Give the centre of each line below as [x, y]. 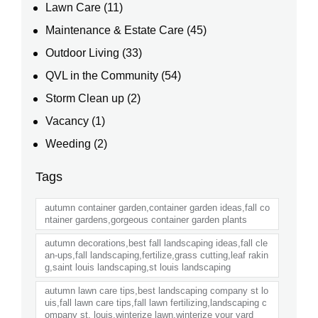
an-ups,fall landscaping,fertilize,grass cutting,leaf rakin [157, 255]
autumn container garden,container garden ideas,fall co [157, 207]
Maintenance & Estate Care [115, 30]
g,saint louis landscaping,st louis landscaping [138, 267]
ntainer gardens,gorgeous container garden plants [146, 219]
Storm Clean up [85, 98]
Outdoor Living [83, 53]
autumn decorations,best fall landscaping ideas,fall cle [156, 243]
